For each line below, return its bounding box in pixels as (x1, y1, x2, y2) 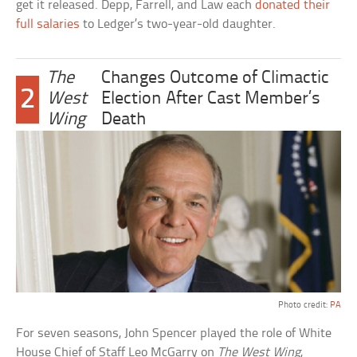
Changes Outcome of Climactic (100, 69, 329, 88)
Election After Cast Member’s (100, 90, 320, 109)
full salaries (16, 18, 80, 32)
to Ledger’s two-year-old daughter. (80, 18, 277, 32)
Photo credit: (277, 300, 330, 311)
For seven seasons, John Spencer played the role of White (16, 327, 332, 341)
